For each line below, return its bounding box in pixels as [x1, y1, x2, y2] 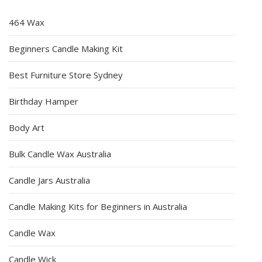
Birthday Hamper [9, 95, 78, 107]
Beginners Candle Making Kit [9, 42, 123, 54]
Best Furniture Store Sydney [9, 68, 123, 81]
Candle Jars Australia [9, 174, 90, 186]
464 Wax [9, 16, 44, 28]
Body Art [9, 121, 44, 133]
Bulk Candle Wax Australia [9, 147, 111, 160]
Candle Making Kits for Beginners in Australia [9, 200, 187, 212]
